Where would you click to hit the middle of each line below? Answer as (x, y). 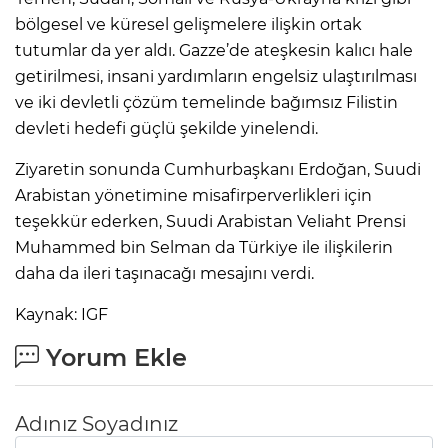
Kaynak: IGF (61, 315)
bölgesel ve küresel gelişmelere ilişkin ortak (188, 25)
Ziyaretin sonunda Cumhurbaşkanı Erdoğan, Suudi (218, 170)
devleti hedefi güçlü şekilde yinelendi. (166, 129)
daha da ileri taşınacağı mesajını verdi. (164, 274)
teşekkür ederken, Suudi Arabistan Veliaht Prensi (210, 222)
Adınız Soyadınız (96, 424)
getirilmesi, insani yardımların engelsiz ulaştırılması (216, 77)
